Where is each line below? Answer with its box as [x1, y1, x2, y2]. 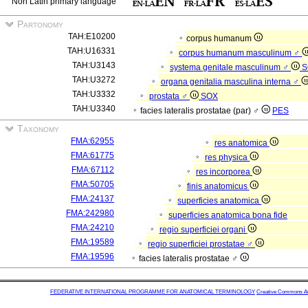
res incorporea [196, 167, 252, 177]
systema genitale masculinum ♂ [170, 63, 291, 72]
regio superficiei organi [159, 225, 247, 234]
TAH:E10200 [68, 32, 115, 41]
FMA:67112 [71, 165, 114, 175]
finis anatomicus [186, 181, 250, 191]
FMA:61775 [71, 151, 114, 160]
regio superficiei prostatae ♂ [148, 239, 255, 249]
